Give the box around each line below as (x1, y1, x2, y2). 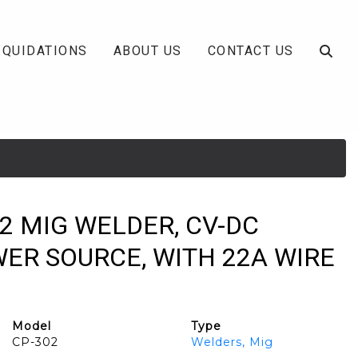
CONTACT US (207, 42, 294, 58)
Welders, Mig (191, 335, 273, 349)
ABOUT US (113, 42, 182, 58)
